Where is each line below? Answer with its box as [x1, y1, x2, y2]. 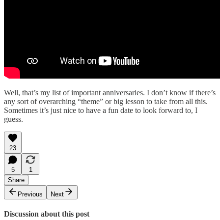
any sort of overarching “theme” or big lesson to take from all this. [4, 97, 208, 106]
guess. [4, 114, 23, 123]
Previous [18, 190, 43, 198]
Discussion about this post [4, 210, 89, 219]
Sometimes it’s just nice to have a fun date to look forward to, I [4, 106, 197, 114]
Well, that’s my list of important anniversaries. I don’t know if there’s [4, 88, 216, 97]
